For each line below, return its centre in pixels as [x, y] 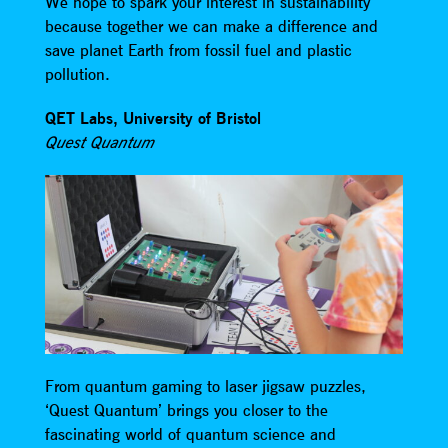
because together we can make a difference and [211, 26]
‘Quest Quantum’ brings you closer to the [186, 410]
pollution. [77, 74]
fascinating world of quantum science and [190, 434]
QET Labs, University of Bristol [152, 118]
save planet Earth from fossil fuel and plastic [198, 50]
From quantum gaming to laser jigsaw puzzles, [205, 386]
